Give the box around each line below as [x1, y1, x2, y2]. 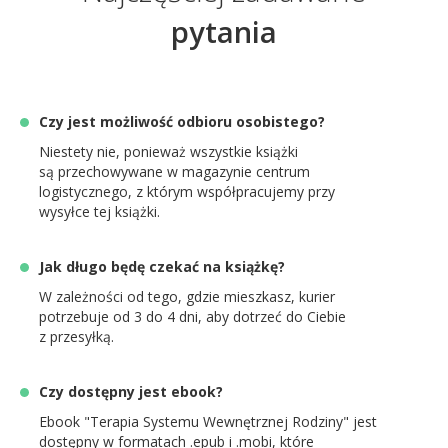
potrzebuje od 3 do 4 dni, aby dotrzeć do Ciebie [39, 307, 346, 326]
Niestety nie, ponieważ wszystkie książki [39, 142, 298, 161]
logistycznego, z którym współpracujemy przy [39, 182, 335, 201]
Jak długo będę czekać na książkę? [39, 257, 285, 276]
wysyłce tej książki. [39, 202, 160, 221]
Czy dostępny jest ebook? [39, 382, 223, 401]
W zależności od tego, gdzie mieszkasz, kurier [39, 287, 335, 306]
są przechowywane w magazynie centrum [39, 162, 310, 181]
